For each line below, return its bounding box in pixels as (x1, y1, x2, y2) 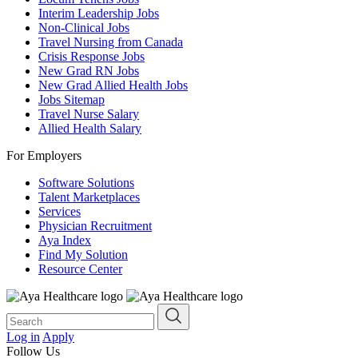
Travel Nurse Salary (38, 106, 139, 121)
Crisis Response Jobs (38, 49, 145, 63)
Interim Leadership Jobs (38, 6, 159, 20)
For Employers (6, 148, 82, 162)
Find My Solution (38, 247, 128, 261)
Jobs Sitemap (38, 92, 105, 106)
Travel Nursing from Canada (38, 34, 183, 49)
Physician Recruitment (38, 218, 152, 233)
